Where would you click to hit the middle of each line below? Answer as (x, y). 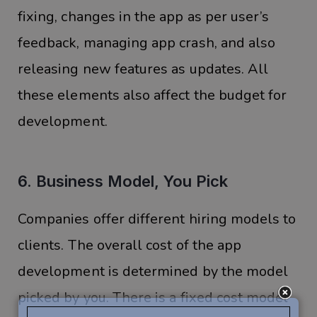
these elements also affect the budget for (152, 96)
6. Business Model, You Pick (123, 181)
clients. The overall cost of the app (130, 245)
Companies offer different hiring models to (157, 219)
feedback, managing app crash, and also (147, 43)
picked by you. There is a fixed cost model (153, 297)
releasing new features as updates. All (143, 69)
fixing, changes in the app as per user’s (144, 17)
